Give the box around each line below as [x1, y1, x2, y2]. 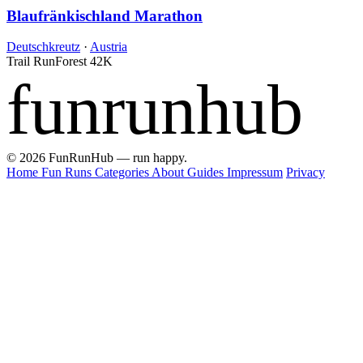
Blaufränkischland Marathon [6, 6, 203, 24]
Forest [55, 54, 87, 69]
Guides [187, 165, 227, 180]
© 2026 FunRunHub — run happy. [6, 151, 187, 165]
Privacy [286, 165, 325, 180]
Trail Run [6, 54, 55, 69]
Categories [95, 165, 152, 180]
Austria [90, 40, 127, 54]
